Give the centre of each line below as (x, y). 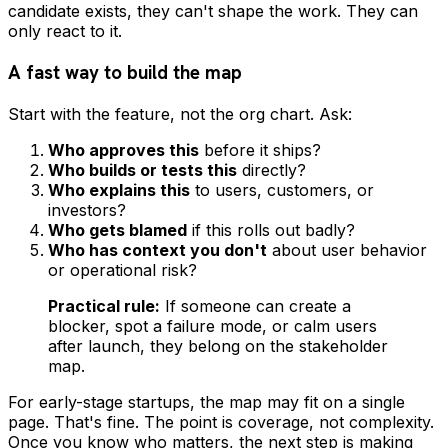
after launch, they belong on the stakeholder (218, 345)
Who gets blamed (117, 229)
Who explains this (119, 189)
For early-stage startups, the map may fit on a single (206, 401)
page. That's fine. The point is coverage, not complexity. (221, 421)
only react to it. (65, 31)
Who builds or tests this (142, 169)
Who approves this (123, 149)
